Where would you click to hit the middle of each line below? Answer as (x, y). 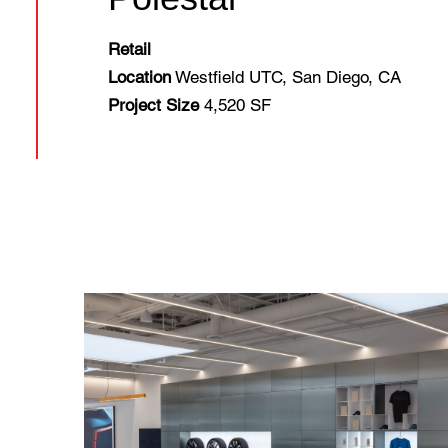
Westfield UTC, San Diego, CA (286, 77)
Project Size (153, 105)
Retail (129, 49)
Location (139, 77)
